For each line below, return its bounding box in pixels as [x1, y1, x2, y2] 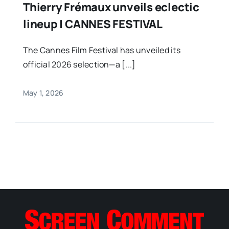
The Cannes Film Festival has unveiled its [22, 44, 180, 56]
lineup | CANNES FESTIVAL [22, 16, 163, 32]
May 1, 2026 [22, 87, 64, 98]
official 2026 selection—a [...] [22, 58, 136, 70]
